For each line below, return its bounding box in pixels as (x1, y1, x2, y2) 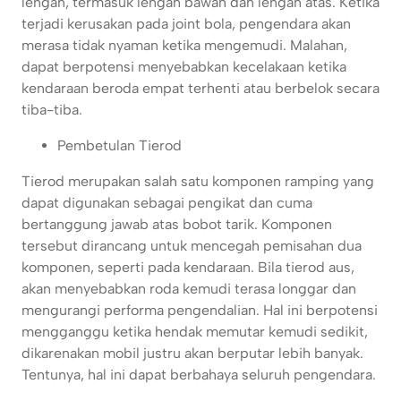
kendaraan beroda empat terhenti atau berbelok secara (21, 80, 380, 98)
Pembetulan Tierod (57, 137, 182, 155)
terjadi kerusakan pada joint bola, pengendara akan (21, 15, 351, 33)
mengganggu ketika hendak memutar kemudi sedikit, (21, 323, 368, 341)
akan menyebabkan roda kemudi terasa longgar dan (21, 280, 356, 298)
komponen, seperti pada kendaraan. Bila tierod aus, (21, 259, 354, 277)
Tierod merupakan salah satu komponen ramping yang (21, 173, 374, 191)
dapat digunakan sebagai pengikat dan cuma (21, 194, 312, 212)
